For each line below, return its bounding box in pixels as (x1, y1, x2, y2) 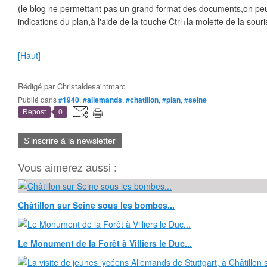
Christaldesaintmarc (57, 80, 126, 92)
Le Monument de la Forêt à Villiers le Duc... (18, 237, 192, 249)
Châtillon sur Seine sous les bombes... (18, 199, 175, 211)
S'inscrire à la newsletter (24, 136, 116, 145)
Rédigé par (18, 80, 57, 92)
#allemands (83, 94, 122, 105)
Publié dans (23, 94, 57, 104)
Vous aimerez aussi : (18, 159, 117, 175)
